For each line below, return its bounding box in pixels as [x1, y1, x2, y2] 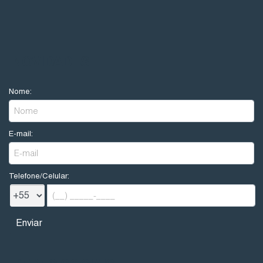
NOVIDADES [12, 53, 89, 70]
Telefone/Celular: [9, 171, 69, 181]
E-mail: [9, 129, 33, 139]
